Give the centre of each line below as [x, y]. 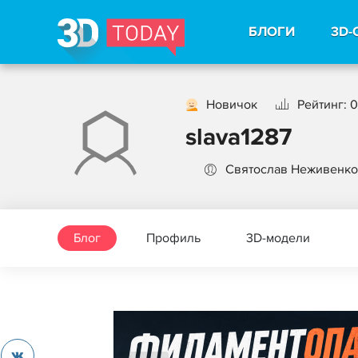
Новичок [232, 104]
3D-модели [278, 238]
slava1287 [239, 137]
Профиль [173, 238]
